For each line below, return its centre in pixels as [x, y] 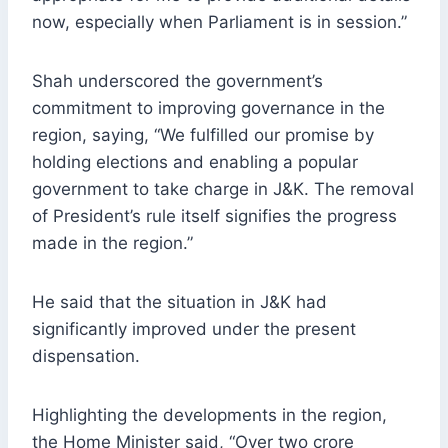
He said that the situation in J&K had [179, 302]
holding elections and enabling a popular [195, 162]
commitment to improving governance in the [208, 108]
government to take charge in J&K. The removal [223, 189]
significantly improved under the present [194, 329]
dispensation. [86, 356]
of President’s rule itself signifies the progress [214, 216]
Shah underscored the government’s [177, 81]
